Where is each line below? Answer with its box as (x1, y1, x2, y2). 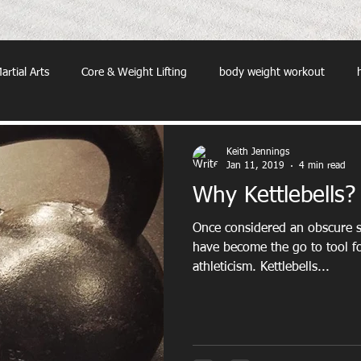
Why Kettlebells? (193, 185, 355, 207)
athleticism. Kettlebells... (193, 261, 330, 274)
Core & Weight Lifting (81, 67, 187, 78)
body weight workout (219, 67, 325, 78)
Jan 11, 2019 (226, 160, 284, 171)
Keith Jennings (226, 147, 289, 157)
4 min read (299, 160, 346, 171)
